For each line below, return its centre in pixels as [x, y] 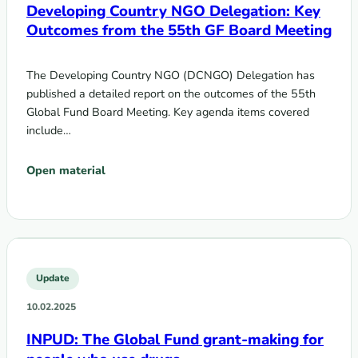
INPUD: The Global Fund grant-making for [175, 339]
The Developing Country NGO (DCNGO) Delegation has [171, 76]
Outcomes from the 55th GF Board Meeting [179, 31]
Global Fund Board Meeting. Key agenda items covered [168, 112]
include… [49, 131]
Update [53, 278]
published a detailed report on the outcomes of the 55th [171, 94]
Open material [66, 170]
